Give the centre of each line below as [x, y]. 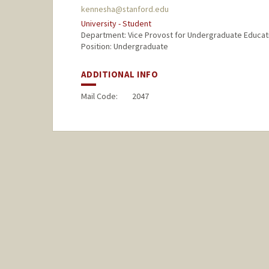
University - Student [116, 24]
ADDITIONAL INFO [119, 74]
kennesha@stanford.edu [125, 9]
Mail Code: [99, 96]
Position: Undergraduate [124, 47]
